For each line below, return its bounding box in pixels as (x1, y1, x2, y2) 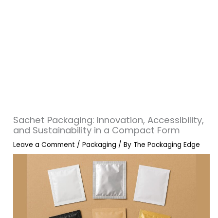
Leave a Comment (13, 140, 75, 149)
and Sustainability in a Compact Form (13, 124, 181, 136)
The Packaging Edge (133, 140, 200, 149)
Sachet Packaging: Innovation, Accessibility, (13, 114, 204, 126)
